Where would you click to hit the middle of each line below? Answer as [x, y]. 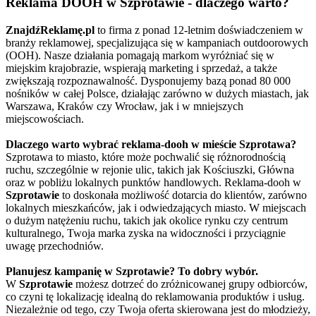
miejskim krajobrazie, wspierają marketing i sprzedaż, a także [141, 68]
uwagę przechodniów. [55, 245]
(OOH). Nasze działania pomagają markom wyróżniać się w [140, 55]
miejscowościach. [45, 119]
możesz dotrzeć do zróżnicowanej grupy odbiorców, [190, 284]
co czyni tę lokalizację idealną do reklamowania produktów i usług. [155, 296]
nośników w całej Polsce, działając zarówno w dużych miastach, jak [157, 93]
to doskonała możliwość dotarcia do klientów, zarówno [183, 195]
